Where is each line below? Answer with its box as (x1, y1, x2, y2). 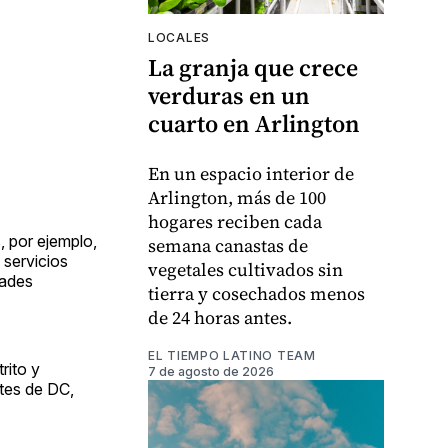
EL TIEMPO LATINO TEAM (148, 347, 316, 363)
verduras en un (148, 78, 310, 112)
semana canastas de (148, 232, 308, 258)
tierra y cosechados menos (148, 280, 365, 306)
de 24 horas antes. (148, 304, 292, 330)
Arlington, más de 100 (148, 184, 326, 210)
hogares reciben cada (148, 208, 322, 234)
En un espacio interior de (148, 160, 354, 186)
